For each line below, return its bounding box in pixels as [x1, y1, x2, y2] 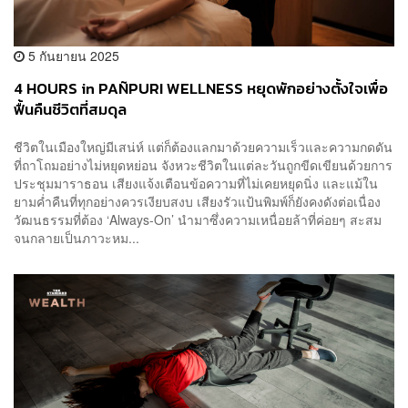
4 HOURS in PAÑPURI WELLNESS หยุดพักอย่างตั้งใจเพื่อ [14, 76, 388, 100]
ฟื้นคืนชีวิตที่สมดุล [14, 97, 127, 121]
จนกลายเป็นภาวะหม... [14, 229, 139, 248]
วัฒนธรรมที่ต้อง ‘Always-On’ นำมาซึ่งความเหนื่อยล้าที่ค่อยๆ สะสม [14, 210, 382, 229]
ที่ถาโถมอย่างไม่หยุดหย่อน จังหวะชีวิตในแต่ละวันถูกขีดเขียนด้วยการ [14, 156, 393, 175]
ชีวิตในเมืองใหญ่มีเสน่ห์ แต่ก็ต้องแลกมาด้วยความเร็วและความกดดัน [14, 138, 393, 157]
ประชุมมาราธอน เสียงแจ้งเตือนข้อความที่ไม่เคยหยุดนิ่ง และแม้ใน [14, 174, 378, 193]
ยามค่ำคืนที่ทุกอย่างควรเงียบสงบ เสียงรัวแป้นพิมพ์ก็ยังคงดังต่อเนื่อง [14, 192, 388, 211]
